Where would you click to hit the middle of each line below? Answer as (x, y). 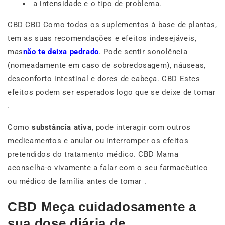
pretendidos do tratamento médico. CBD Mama (93, 154)
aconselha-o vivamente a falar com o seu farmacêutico (108, 167)
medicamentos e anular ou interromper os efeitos (98, 140)
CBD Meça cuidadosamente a (102, 207)
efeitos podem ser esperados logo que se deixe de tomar (112, 92)
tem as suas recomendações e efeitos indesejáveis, (102, 38)
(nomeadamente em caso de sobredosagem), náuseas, (107, 65)
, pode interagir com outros (141, 127)
